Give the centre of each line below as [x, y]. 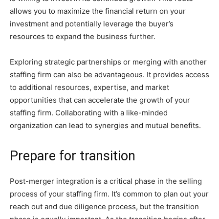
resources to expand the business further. [83, 36]
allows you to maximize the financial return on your [98, 11]
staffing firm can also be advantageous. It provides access [109, 75]
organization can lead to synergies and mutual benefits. [105, 125]
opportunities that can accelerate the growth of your [100, 100]
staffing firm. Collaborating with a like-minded [89, 113]
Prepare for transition [73, 156]
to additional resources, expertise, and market [89, 87]
